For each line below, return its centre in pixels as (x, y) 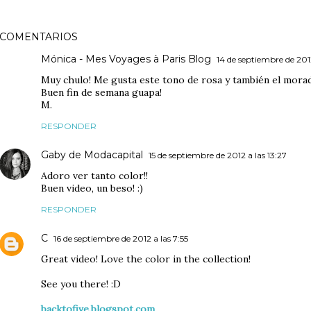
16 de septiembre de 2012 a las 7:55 (120, 238)
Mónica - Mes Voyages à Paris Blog (126, 59)
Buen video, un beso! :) (92, 188)
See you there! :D (81, 284)
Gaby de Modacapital (92, 155)
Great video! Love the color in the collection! (145, 259)
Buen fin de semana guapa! (101, 92)
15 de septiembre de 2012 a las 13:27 (217, 155)
